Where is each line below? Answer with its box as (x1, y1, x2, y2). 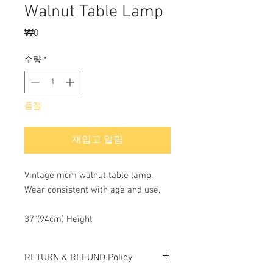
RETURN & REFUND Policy (24, 252, 132, 264)
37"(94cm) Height (24, 214, 93, 225)
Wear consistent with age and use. (24, 185, 160, 196)
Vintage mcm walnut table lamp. (24, 170, 153, 181)
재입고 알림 (72, 134, 123, 146)
